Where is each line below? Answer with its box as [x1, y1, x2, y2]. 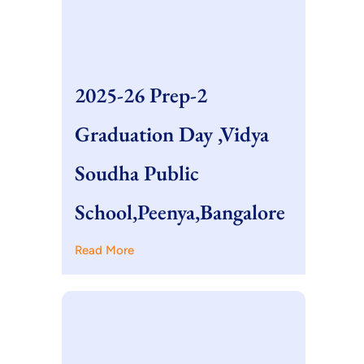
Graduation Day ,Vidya [75, 120, 269, 148]
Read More [75, 243, 134, 258]
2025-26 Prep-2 [75, 81, 207, 109]
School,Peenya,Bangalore [75, 198, 285, 226]
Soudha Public [75, 159, 199, 187]
